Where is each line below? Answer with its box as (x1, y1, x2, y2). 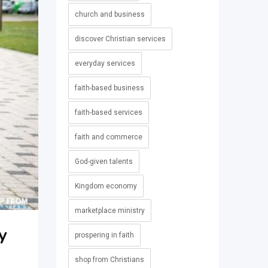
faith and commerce (74, 133, 142, 142)
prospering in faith (74, 231, 134, 240)
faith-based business (74, 84, 144, 93)
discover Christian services (74, 35, 166, 44)
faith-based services (74, 108, 142, 117)
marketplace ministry (74, 206, 145, 215)
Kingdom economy (74, 182, 137, 191)
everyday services (74, 59, 135, 68)
